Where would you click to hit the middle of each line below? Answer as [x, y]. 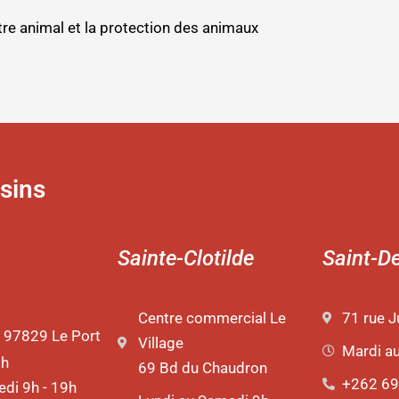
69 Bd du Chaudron [202, 368]
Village [160, 343]
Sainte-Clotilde [186, 259]
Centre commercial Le [212, 318]
